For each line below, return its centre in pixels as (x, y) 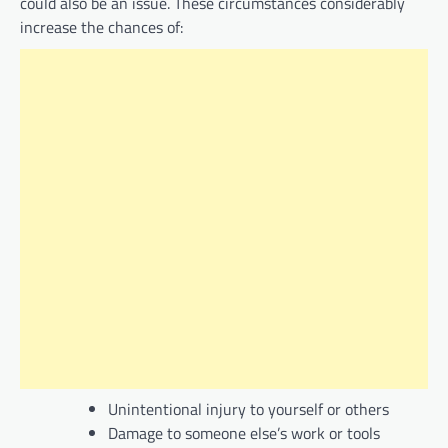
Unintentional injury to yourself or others (248, 409)
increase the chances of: (101, 27)
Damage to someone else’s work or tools (244, 433)
